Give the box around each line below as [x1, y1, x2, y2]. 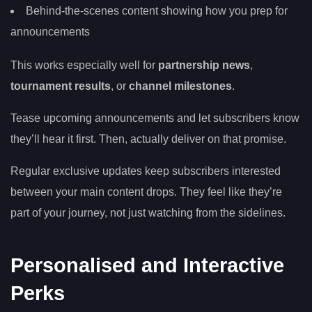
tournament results [10, 79, 111, 92]
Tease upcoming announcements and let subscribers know [10, 111, 299, 124]
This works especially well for [10, 58, 158, 71]
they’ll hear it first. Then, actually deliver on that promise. [10, 132, 286, 145]
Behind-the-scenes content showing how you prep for [26, 5, 288, 17]
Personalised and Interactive [10, 254, 284, 277]
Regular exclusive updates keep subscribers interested [10, 164, 281, 177]
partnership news [158, 58, 250, 71]
